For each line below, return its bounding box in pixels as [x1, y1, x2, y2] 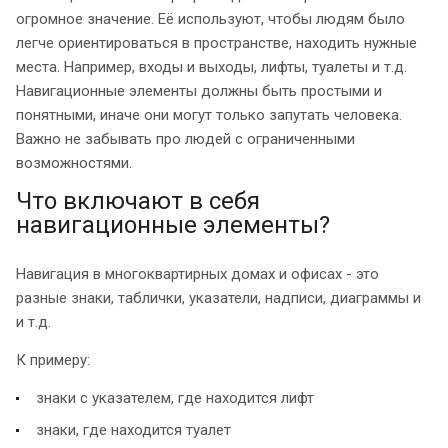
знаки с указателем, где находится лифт [36, 388, 314, 407]
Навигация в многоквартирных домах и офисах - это [16, 264, 379, 283]
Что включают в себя [16, 186, 260, 215]
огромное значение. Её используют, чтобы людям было [16, 9, 405, 28]
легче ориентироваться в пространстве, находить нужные [16, 33, 417, 52]
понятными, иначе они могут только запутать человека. [16, 105, 402, 124]
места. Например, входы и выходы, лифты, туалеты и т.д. [16, 57, 407, 76]
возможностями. [16, 153, 132, 172]
